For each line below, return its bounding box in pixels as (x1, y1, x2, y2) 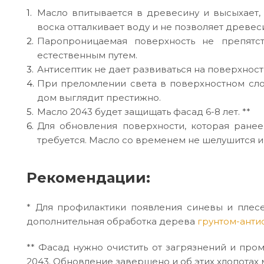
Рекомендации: (27, 169, 150, 186)
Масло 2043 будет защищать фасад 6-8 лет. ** (37, 105, 250, 117)
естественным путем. (37, 49, 137, 61)
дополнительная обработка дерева (27, 215, 197, 227)
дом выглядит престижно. (37, 91, 161, 103)
